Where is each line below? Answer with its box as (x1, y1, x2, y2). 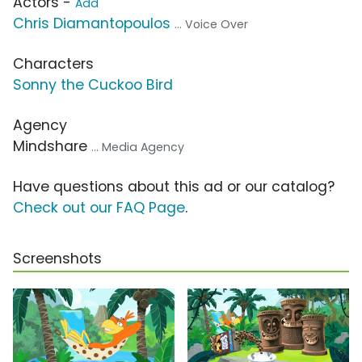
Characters (13, 54, 94, 74)
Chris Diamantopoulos (13, 14, 170, 34)
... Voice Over (175, 16, 248, 33)
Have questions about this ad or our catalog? (13, 177, 335, 197)
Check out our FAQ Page (13, 198, 185, 218)
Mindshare (13, 137, 91, 157)
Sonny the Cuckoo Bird (13, 75, 173, 95)
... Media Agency (91, 139, 184, 156)
